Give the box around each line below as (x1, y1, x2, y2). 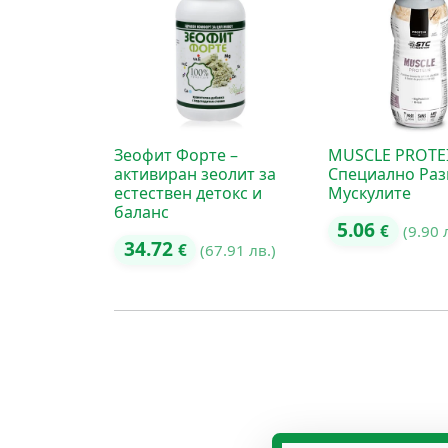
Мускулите (327, 181, 411, 204)
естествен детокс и (114, 181, 262, 204)
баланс (114, 200, 169, 223)
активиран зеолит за (114, 162, 276, 185)
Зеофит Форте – (114, 143, 238, 166)
